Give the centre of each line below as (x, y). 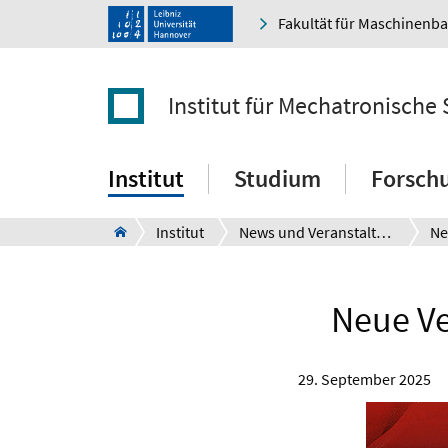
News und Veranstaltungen (383, 232)
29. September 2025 (364, 379)
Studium (277, 179)
